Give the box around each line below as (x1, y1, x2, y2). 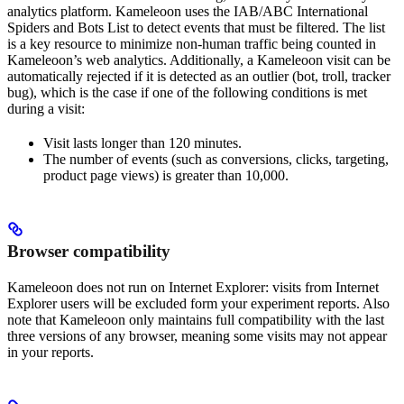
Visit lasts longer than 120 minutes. (43, 135, 242, 151)
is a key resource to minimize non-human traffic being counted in (7, 36, 376, 52)
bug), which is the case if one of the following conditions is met (7, 85, 367, 101)
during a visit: (7, 101, 85, 117)
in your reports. (7, 344, 94, 361)
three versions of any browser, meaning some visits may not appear (7, 328, 387, 344)
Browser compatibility (7, 242, 170, 262)
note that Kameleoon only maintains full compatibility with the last (7, 312, 384, 328)
